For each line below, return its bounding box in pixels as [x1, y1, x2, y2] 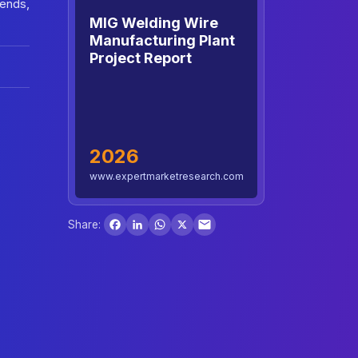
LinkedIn [149, 207, 190, 221]
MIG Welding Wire [89, 14, 218, 31]
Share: [68, 218, 101, 232]
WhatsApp [171, 207, 223, 221]
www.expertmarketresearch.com [89, 170, 244, 183]
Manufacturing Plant [89, 31, 235, 49]
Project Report [89, 49, 192, 66]
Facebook [126, 207, 176, 221]
